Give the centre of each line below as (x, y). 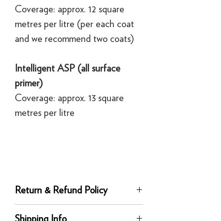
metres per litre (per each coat (74, 23)
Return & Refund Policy (61, 190)
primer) (29, 83)
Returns (27, 210)
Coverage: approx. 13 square (69, 97)
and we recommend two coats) (74, 38)
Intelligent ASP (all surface (68, 68)
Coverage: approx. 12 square (70, 9)
